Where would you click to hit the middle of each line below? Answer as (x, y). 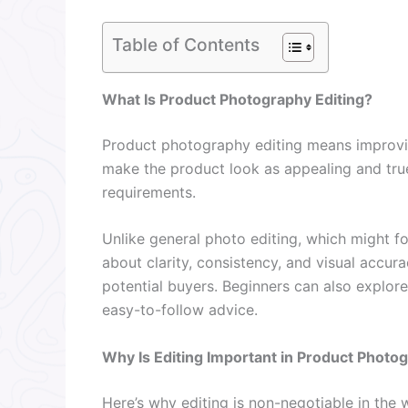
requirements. (149, 192)
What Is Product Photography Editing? (237, 99)
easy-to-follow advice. (180, 310)
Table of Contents (186, 44)
